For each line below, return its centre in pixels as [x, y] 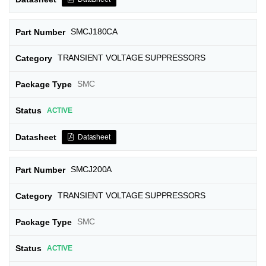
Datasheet [94, 137]
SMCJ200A [91, 170]
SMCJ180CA [94, 32]
